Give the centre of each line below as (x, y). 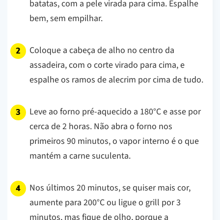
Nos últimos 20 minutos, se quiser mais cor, (110, 188)
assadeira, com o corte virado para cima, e (107, 65)
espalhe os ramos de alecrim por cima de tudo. (116, 80)
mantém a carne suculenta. (80, 156)
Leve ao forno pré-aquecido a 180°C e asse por (115, 111)
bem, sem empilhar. (66, 18)
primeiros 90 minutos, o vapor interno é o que (114, 141)
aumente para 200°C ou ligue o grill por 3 (105, 202)
